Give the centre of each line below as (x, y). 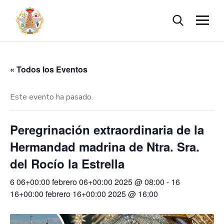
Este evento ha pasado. (51, 97)
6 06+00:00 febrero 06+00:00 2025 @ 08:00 (87, 181)
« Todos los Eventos (49, 69)
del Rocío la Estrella (67, 163)
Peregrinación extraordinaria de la (107, 129)
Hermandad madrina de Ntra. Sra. (105, 146)
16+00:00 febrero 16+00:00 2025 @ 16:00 (84, 193)
